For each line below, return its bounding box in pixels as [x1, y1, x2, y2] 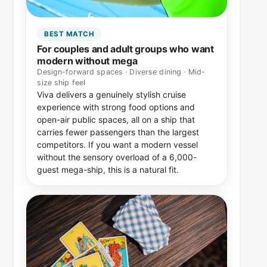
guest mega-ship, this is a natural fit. [37, 164, 179, 175]
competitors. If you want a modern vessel [37, 139, 198, 150]
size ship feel [37, 77, 86, 87]
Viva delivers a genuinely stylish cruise [37, 89, 187, 100]
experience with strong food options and [37, 101, 195, 112]
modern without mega [37, 54, 138, 67]
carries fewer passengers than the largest [37, 126, 200, 137]
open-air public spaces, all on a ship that [37, 114, 195, 125]
